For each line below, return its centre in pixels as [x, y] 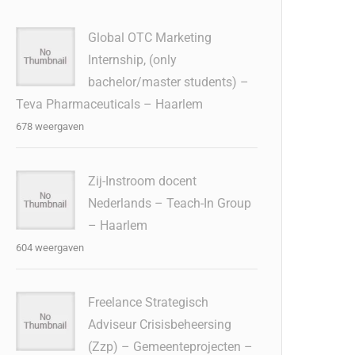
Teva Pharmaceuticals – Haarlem [110, 104]
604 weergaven [50, 248]
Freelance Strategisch [149, 302]
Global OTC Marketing [150, 38]
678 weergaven [50, 126]
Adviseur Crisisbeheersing [160, 324]
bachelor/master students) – [169, 82]
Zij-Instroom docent [143, 181]
